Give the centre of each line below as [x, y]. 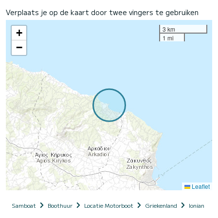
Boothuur [60, 205]
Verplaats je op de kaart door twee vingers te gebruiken [102, 12]
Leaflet [200, 186]
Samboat [24, 205]
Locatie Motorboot [109, 205]
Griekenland [161, 205]
